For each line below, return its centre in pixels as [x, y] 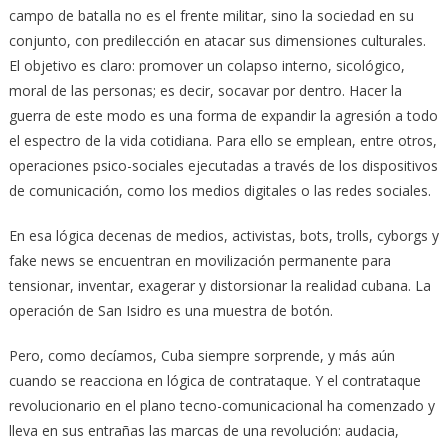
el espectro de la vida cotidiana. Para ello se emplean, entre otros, [222, 140]
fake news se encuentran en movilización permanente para [199, 260]
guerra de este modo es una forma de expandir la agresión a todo [223, 115]
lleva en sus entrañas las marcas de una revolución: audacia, [203, 430]
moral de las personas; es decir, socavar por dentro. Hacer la [205, 90]
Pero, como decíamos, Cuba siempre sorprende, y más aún [201, 355]
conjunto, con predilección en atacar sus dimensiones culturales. [217, 40]
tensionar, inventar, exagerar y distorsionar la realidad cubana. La [219, 285]
